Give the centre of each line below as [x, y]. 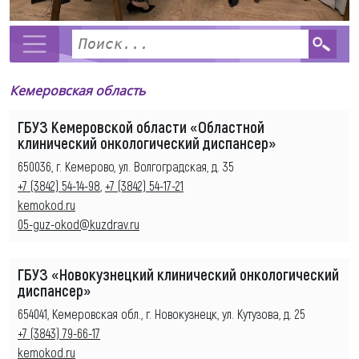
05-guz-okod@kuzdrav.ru [79, 224]
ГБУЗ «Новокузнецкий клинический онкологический [178, 274]
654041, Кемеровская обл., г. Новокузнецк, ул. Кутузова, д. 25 [161, 313]
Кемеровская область [77, 90]
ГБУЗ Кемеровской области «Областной [141, 126]
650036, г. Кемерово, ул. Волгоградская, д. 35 [126, 166]
